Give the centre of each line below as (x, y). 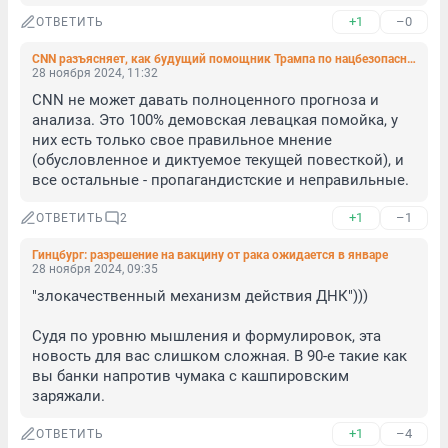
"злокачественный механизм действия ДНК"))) (200, 296)
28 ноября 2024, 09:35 (95, 269)
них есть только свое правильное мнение (182, 140)
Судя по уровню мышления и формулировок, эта (206, 336)
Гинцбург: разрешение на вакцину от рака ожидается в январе (210, 255)
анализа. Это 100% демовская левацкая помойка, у (215, 120)
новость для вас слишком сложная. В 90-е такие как (219, 356)
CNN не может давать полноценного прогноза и (205, 100)
